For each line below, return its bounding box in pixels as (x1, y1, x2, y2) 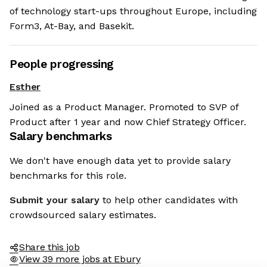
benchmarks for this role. (10, 170, 126, 182)
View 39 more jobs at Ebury (19, 253, 141, 265)
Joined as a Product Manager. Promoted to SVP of (10, 101, 238, 113)
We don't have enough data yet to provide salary (10, 155, 231, 167)
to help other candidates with (103, 194, 238, 206)
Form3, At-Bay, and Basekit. (10, 20, 134, 32)
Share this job (19, 241, 80, 253)
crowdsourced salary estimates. (10, 209, 156, 221)
